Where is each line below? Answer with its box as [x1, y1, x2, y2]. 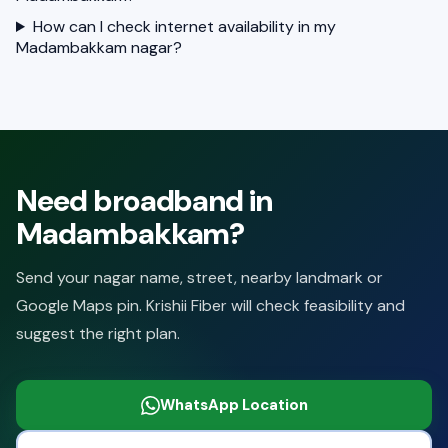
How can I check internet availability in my [32, 16, 336, 37]
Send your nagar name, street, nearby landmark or [16, 267, 383, 288]
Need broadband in [16, 181, 273, 220]
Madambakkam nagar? [16, 37, 182, 58]
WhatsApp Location [159, 394, 308, 415]
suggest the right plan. [16, 323, 180, 344]
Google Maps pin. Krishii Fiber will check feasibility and [16, 295, 405, 316]
